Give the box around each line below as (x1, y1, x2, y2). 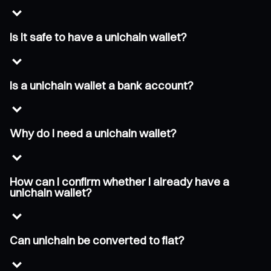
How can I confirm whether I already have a (10, 174, 229, 189)
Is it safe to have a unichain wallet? (10, 30, 187, 45)
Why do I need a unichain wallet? (10, 126, 177, 141)
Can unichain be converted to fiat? (10, 233, 184, 247)
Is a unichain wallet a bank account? (10, 78, 194, 93)
